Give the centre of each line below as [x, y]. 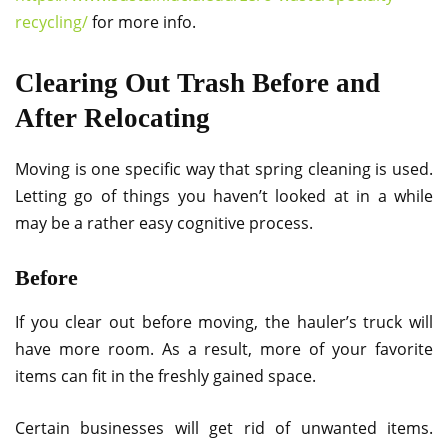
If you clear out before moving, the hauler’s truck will [224, 321]
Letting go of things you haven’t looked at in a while [224, 195]
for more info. [142, 21]
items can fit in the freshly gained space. [165, 375]
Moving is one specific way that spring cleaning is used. [224, 168]
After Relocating [112, 117]
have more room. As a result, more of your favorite [224, 348]
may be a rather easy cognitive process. [164, 222]
